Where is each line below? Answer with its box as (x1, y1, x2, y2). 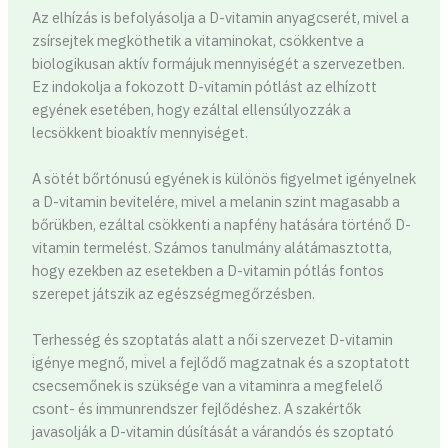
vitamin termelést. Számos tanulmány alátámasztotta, (31, 238, 392, 258)
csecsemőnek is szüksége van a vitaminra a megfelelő (31, 376, 383, 396)
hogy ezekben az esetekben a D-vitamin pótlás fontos (31, 261, 384, 281)
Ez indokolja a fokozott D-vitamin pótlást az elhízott (31, 76, 377, 96)
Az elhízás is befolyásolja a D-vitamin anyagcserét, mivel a (31, 7, 409, 27)
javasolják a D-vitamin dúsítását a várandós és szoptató (31, 422, 394, 442)
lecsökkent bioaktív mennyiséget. (31, 122, 248, 142)
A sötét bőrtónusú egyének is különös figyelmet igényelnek (31, 169, 416, 189)
